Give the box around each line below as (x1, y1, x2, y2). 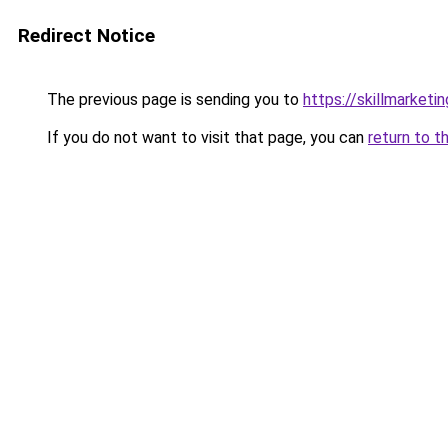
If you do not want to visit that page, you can (43, 128, 368, 147)
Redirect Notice (18, 24, 155, 47)
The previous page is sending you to (43, 90, 303, 109)
